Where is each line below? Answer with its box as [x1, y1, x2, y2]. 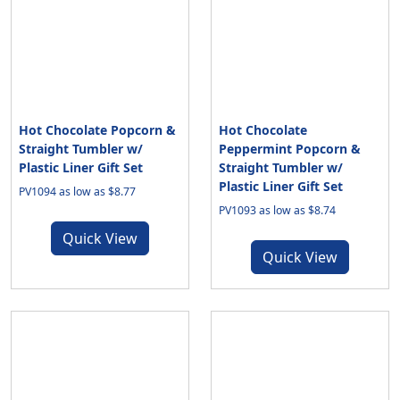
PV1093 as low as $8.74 [219, 203, 336, 218]
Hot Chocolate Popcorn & [19, 121, 176, 138]
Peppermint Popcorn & [219, 140, 361, 157]
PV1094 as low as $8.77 [19, 184, 136, 199]
